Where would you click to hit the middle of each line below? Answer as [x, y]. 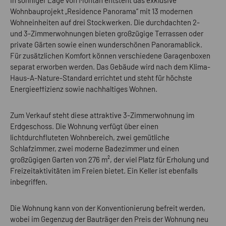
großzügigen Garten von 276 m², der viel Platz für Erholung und [109, 159]
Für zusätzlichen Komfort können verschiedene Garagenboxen [110, 55]
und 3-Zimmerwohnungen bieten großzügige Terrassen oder [107, 33]
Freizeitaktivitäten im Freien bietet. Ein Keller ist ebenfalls [104, 170]
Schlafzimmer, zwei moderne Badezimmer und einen [95, 148]
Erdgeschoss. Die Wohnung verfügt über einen [84, 126]
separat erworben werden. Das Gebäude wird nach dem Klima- [110, 66]
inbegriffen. [29, 181]
